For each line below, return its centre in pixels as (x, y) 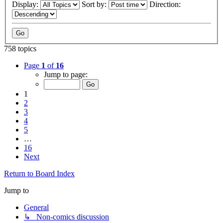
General (36, 208)
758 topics (20, 49)
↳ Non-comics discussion (66, 217)
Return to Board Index (39, 174)
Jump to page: (66, 75)
